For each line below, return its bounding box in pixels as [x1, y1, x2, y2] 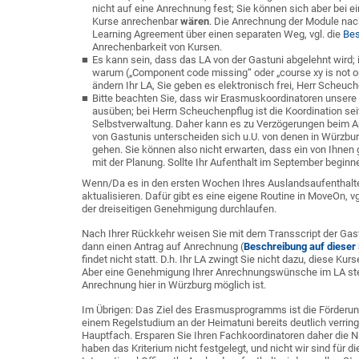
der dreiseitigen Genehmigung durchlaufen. [82, 203, 276, 215]
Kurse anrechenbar [92, 15, 180, 27]
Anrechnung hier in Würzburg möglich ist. [82, 279, 266, 291]
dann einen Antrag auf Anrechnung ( [82, 240, 244, 252]
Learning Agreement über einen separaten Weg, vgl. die [92, 28, 343, 40]
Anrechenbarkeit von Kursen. [92, 41, 222, 53]
